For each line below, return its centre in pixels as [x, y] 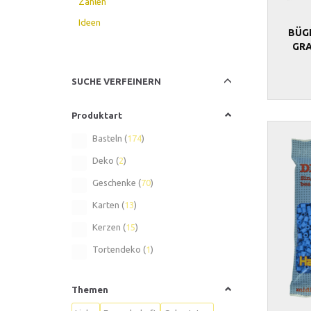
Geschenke [116, 182]
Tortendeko [118, 249]
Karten [107, 204]
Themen [90, 289]
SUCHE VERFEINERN [117, 81]
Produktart [97, 115]
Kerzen [108, 227]
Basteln [109, 138]
